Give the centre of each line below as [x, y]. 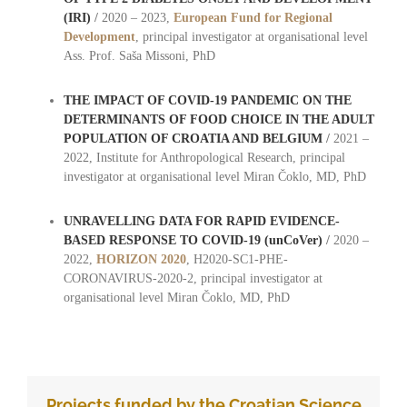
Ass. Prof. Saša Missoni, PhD [139, 56]
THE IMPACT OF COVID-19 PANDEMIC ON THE [207, 101]
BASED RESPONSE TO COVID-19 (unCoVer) [193, 241]
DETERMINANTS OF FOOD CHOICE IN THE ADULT [218, 120]
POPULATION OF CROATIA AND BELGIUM [193, 139]
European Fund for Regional [253, 18]
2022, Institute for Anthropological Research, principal [204, 158]
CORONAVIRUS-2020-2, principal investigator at [193, 279]
